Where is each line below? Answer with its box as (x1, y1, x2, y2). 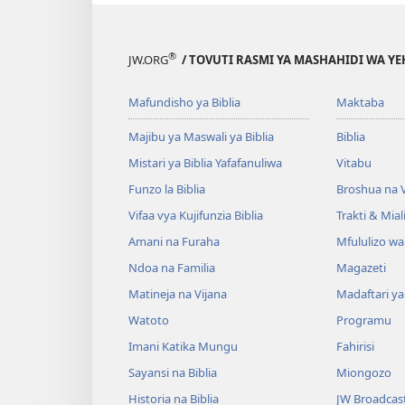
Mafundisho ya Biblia (128, 94, 240, 111)
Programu (335, 312, 391, 329)
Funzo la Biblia (128, 181, 205, 198)
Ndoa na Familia (128, 259, 215, 277)
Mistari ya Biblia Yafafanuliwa (128, 155, 282, 172)
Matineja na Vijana (128, 286, 227, 303)
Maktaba (335, 94, 384, 111)
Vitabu (335, 155, 372, 172)
